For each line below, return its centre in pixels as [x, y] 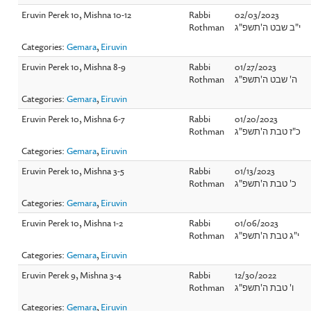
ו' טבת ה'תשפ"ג [264, 287]
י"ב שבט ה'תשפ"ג [268, 27]
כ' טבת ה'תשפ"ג [266, 183]
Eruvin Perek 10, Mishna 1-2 [73, 222]
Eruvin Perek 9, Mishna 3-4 [72, 275]
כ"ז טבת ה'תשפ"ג [268, 131]
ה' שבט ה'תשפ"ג [266, 79]
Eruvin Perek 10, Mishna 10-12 [77, 14]
